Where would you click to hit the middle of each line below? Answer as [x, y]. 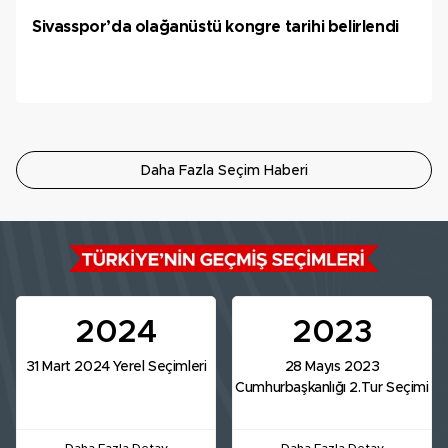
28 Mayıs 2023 [332, 367]
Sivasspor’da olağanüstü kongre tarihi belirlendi [215, 27]
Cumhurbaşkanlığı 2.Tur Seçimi [332, 388]
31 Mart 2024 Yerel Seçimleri [116, 367]
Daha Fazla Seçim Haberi [224, 171]
